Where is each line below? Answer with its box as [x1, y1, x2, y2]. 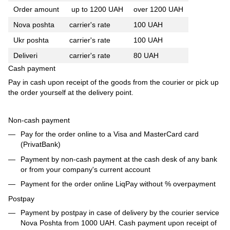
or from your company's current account [21, 165, 150, 174]
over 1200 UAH [133, 5, 183, 14]
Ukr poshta [13, 36, 49, 45]
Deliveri [13, 51, 37, 60]
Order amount [13, 5, 59, 14]
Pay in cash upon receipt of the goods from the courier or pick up [8, 78, 219, 87]
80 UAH [133, 51, 159, 60]
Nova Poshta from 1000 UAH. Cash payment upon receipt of [21, 218, 217, 227]
